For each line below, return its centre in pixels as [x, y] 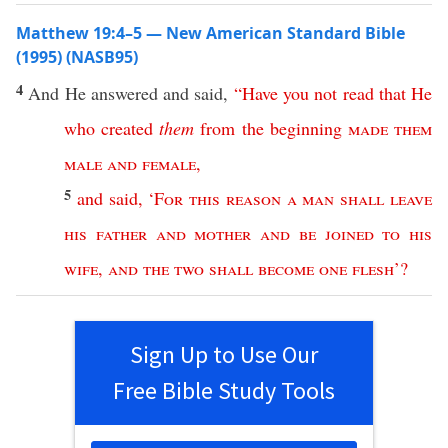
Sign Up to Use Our [224, 354]
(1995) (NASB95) [77, 57]
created [127, 128]
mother [223, 233]
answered [124, 93]
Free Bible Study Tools [224, 390]
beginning [305, 128]
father [121, 233]
